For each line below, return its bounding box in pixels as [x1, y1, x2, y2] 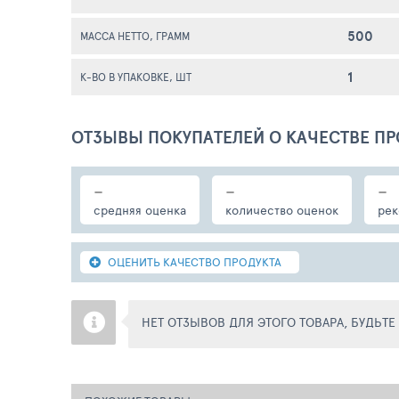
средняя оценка [94, 201, 186, 218]
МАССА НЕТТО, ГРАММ [80, 28, 190, 43]
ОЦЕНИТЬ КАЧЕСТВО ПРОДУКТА [108, 254, 281, 270]
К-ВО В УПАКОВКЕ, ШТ [80, 69, 191, 84]
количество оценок [225, 201, 338, 218]
